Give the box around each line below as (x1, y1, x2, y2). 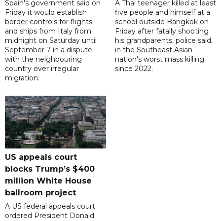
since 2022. (114, 64, 153, 74)
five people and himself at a (114, 8, 210, 17)
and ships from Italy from (5, 27, 91, 36)
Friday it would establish (5, 8, 87, 17)
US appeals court (5, 152, 77, 162)
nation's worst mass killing (114, 55, 204, 64)
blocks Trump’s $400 (5, 164, 95, 174)
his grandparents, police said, (114, 36, 213, 45)
